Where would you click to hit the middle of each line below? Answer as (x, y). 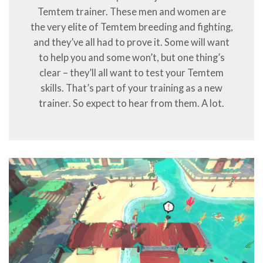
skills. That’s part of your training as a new (131, 88)
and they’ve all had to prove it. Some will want (131, 43)
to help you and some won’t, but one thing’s (131, 58)
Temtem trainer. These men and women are (131, 12)
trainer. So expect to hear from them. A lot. (131, 104)
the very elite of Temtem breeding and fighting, (131, 27)
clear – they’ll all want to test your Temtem (131, 73)
